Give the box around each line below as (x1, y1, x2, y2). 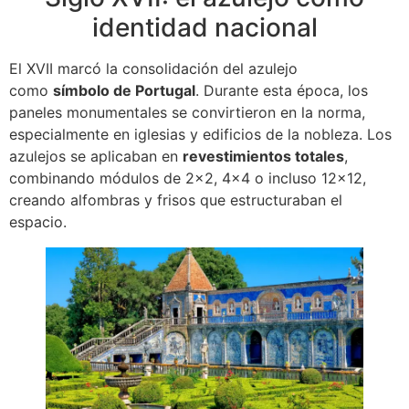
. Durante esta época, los (195, 80, 368, 100)
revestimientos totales (183, 146, 344, 165)
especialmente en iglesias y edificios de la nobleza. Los (9, 124, 392, 143)
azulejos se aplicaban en (9, 146, 183, 165)
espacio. (9, 212, 67, 231)
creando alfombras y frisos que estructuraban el (9, 190, 342, 209)
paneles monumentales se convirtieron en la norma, (9, 102, 365, 121)
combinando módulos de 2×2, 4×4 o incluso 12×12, (9, 168, 366, 187)
